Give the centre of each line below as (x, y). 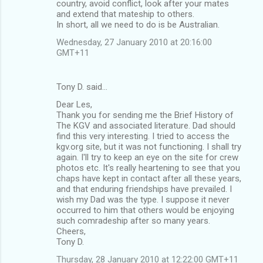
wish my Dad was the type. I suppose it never (143, 199)
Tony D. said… (82, 87)
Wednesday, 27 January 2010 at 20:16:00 (134, 42)
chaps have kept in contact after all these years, (149, 178)
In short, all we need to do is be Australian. (138, 24)
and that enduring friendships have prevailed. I (144, 189)
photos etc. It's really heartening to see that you (148, 168)
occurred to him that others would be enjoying (145, 210)
